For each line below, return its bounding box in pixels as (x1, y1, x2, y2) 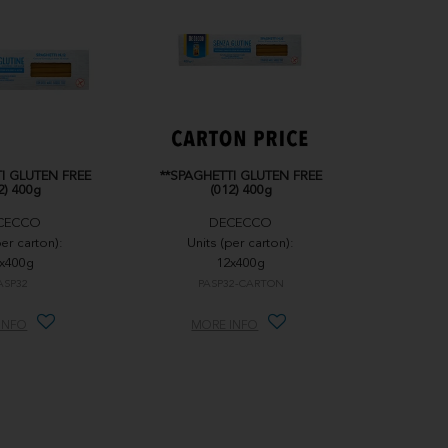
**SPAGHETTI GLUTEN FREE (159, 170, 322, 184)
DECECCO (209, 217, 273, 231)
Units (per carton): (187, 237, 295, 251)
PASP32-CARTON (197, 279, 284, 291)
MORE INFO (191, 320, 259, 333)
